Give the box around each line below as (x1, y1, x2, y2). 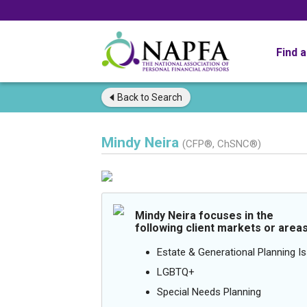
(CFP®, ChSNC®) (182, 138, 261, 150)
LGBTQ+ (157, 266, 195, 278)
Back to (117, 92, 149, 103)
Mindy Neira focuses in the (135, 209, 273, 222)
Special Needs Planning (157, 286, 261, 298)
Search (149, 92, 182, 103)
